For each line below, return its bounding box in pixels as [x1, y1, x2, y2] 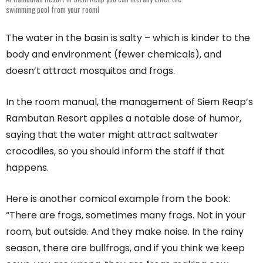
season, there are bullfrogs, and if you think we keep [6, 241, 245, 255]
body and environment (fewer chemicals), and [6, 47, 221, 61]
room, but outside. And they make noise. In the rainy [6, 224, 244, 238]
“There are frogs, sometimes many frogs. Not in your [6, 208, 246, 222]
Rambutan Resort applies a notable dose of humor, [6, 111, 241, 125]
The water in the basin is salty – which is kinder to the [6, 31, 250, 45]
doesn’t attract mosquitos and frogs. [6, 63, 175, 77]
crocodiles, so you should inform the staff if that [6, 144, 225, 158]
